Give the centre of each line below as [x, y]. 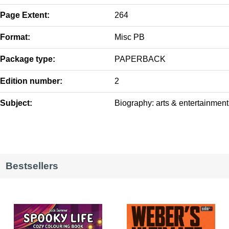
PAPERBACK [140, 59]
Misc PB [130, 37]
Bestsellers [32, 166]
